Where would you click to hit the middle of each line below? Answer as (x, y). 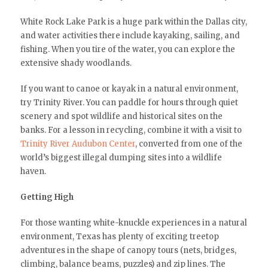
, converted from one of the (188, 144)
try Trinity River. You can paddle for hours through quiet (129, 102)
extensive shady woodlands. (76, 63)
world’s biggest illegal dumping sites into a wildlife (121, 157)
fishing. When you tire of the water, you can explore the (127, 49)
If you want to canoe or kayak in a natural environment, (129, 89)
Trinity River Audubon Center (77, 144)
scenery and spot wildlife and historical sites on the (121, 116)
